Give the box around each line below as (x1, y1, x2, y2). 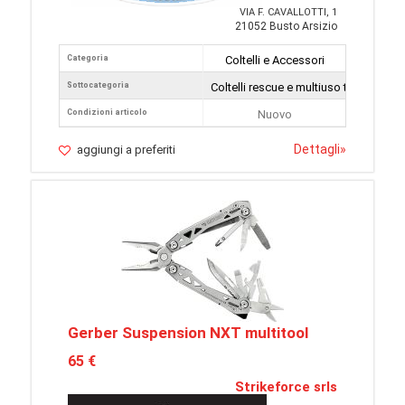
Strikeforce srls (235, 379, 337, 395)
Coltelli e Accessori (224, 53, 325, 67)
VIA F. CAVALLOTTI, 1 (240, 6, 337, 18)
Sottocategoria (67, 80, 129, 89)
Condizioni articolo (67, 108, 147, 117)
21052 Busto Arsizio (235, 20, 337, 33)
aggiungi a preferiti (77, 143, 175, 156)
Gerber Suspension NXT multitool (68, 324, 308, 342)
